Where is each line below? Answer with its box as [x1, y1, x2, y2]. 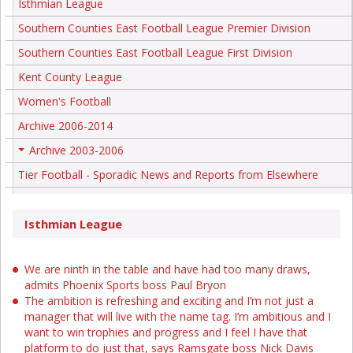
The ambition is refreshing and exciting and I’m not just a [24, 293, 314, 308]
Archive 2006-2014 [18, 117, 113, 133]
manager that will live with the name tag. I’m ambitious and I [24, 309, 331, 324]
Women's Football [18, 93, 111, 109]
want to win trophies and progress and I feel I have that [24, 325, 307, 340]
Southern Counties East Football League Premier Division [18, 20, 310, 35]
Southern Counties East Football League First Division [18, 44, 292, 60]
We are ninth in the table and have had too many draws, [24, 262, 310, 277]
